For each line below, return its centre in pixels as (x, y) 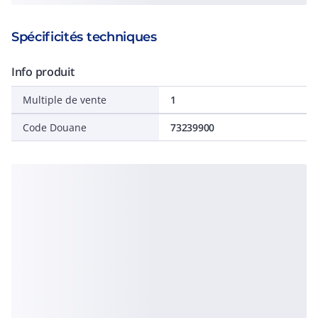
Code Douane (55, 127)
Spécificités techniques (84, 37)
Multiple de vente (65, 100)
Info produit (43, 72)
